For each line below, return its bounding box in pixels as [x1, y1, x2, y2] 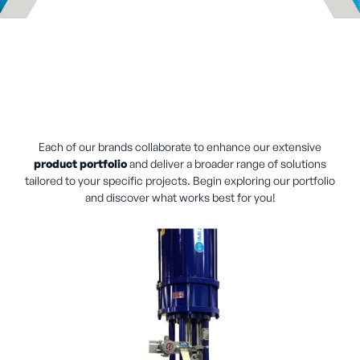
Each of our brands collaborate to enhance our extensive [39, 140, 321, 154]
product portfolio [34, 157, 127, 171]
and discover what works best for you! [84, 190, 276, 205]
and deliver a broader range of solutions [127, 157, 326, 171]
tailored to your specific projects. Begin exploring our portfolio [25, 174, 335, 188]
